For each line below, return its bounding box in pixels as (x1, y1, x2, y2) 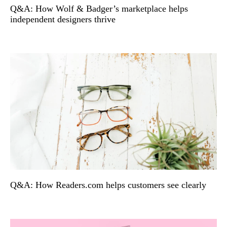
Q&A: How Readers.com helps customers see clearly (10, 179, 206, 190)
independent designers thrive (10, 14, 116, 24)
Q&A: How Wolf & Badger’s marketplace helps (10, 4, 188, 14)
